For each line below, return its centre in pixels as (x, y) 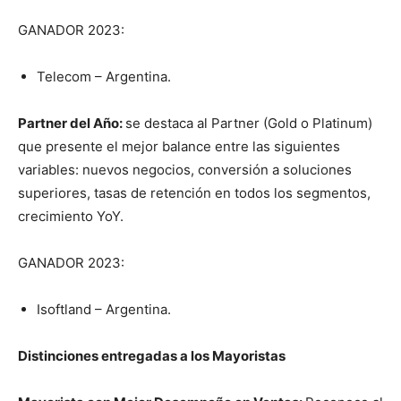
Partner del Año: (72, 124)
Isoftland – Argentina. (104, 310)
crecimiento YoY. (71, 217)
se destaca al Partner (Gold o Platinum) (249, 124)
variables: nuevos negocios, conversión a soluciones (185, 170)
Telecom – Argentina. (104, 77)
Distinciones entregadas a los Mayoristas (152, 356)
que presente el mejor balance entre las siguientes (179, 147)
